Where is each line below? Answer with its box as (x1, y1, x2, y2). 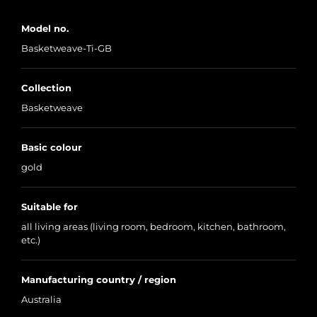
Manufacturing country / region (21, 274, 176, 286)
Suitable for (21, 201, 78, 213)
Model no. (21, 23, 69, 35)
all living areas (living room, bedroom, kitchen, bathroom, (21, 221, 286, 233)
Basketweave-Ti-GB (21, 42, 112, 54)
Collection (21, 82, 71, 94)
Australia (21, 294, 62, 306)
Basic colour (21, 142, 82, 154)
